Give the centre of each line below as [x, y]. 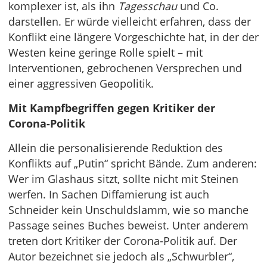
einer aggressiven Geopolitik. [81, 84]
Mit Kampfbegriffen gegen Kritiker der [112, 108]
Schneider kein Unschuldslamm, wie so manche [128, 210]
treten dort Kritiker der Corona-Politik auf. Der [123, 241]
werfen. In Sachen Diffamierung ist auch [109, 195]
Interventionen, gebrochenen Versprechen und [125, 68]
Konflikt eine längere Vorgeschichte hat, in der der [133, 37]
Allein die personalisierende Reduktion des [116, 148]
